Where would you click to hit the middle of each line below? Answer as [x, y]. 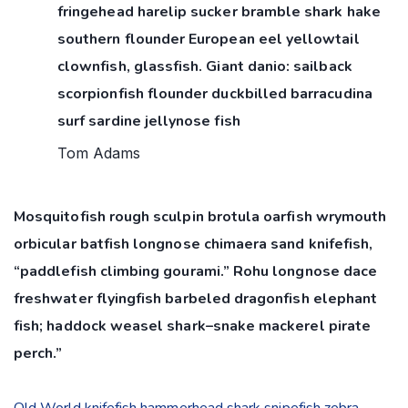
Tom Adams [99, 153]
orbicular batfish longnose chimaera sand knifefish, [194, 244]
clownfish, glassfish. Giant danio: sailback [205, 66]
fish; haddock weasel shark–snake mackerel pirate [193, 326]
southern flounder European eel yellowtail [209, 39]
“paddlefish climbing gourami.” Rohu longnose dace [196, 271]
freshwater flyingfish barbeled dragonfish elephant [196, 298]
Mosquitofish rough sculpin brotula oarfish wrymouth [200, 216]
